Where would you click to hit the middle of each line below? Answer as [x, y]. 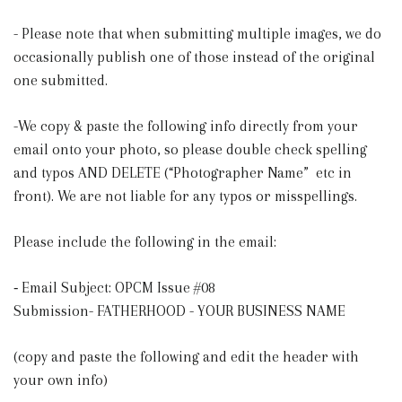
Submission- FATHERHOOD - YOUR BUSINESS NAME [179, 310]
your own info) [61, 380]
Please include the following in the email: [145, 241]
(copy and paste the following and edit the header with [186, 356]
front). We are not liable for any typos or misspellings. [185, 196]
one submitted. [61, 80]
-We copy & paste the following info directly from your [186, 126]
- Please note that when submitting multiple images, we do [197, 33]
